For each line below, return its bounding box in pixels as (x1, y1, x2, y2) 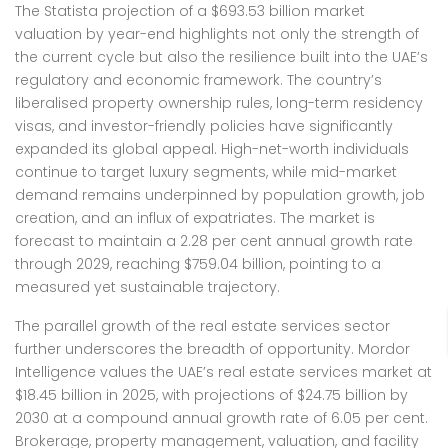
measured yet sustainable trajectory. (15, 277, 280, 297)
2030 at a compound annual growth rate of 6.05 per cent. (15, 408, 428, 428)
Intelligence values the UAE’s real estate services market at (15, 362, 432, 382)
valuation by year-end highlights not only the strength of (15, 24, 419, 44)
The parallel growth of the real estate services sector (15, 316, 390, 336)
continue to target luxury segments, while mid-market (15, 162, 397, 182)
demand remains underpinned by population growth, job (15, 185, 425, 205)
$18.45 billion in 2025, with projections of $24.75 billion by (15, 385, 408, 405)
